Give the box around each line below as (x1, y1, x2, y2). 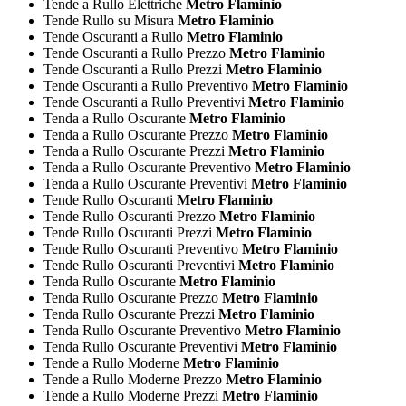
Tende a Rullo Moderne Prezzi (43, 387, 218, 403)
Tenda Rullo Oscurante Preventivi (43, 338, 237, 354)
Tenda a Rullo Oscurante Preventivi (43, 175, 247, 191)
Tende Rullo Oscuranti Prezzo (43, 208, 216, 224)
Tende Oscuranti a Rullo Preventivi (43, 93, 245, 110)
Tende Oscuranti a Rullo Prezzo (43, 44, 226, 61)
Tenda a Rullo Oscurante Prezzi (43, 142, 225, 159)
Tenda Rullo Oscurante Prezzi (43, 305, 215, 322)
